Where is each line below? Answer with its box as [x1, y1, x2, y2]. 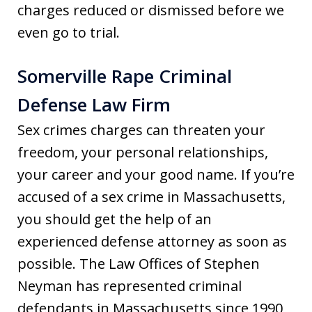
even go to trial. [17, 22, 120, 42]
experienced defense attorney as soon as [17, 231, 287, 251]
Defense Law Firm [17, 91, 171, 117]
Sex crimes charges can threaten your [17, 120, 265, 139]
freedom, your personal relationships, [17, 142, 268, 162]
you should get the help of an [17, 209, 212, 228]
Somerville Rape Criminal [17, 63, 232, 88]
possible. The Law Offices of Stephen [17, 253, 260, 273]
